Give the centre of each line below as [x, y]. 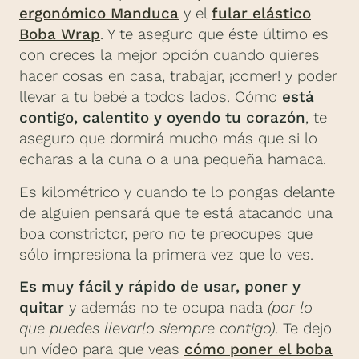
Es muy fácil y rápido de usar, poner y [160, 287]
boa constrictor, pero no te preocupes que [166, 234]
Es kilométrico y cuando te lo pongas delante [177, 192]
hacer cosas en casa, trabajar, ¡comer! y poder [178, 77]
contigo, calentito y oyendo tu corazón [162, 118]
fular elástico [261, 14]
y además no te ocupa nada [166, 308]
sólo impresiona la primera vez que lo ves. [166, 254]
